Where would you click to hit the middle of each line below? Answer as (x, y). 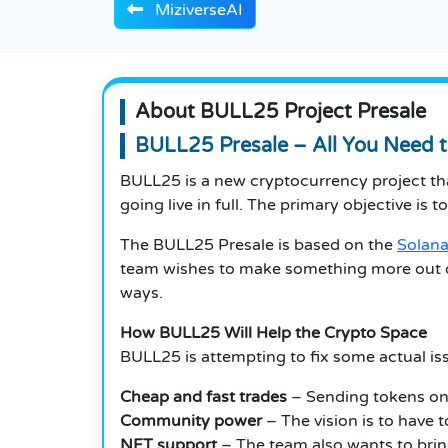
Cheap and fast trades (203, 397)
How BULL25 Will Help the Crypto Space (273, 333)
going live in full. (181, 205)
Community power (191, 421)
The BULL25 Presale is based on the (258, 245)
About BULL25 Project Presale (280, 112)
